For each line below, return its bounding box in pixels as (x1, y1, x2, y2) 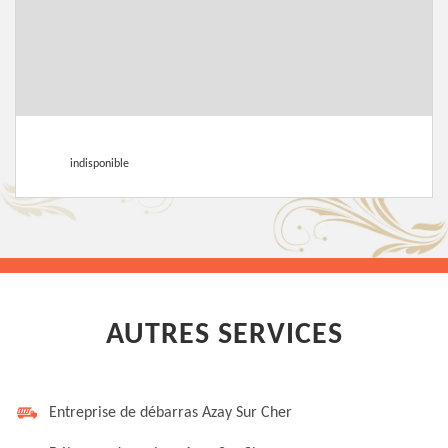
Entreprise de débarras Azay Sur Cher (49, 405, 292, 421)
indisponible (70, 158, 129, 170)
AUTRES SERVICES (105, 320, 343, 351)
